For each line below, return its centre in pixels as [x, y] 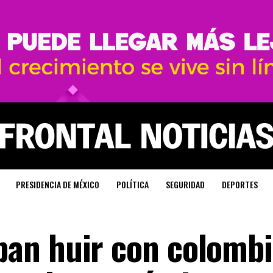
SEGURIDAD [185, 184]
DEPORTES [239, 184]
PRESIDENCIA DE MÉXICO [57, 184]
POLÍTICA [132, 184]
